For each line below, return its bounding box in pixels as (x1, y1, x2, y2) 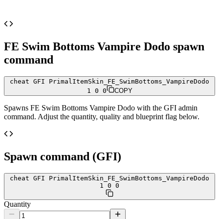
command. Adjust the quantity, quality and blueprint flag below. (4, 112, 199, 121)
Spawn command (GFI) (4, 150, 121, 163)
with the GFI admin (135, 103, 197, 112)
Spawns (4, 103, 30, 112)
